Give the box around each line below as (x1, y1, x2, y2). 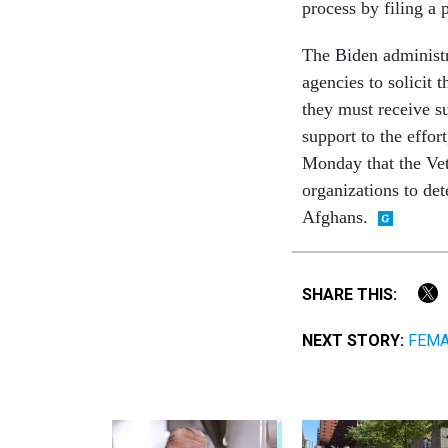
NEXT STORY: (302, 331, 404, 351)
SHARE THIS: (312, 284, 397, 304)
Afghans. (302, 206, 368, 227)
